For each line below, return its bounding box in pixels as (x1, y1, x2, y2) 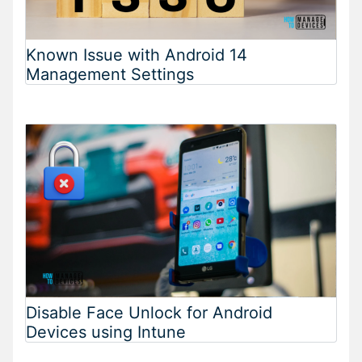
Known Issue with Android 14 (26, 44, 247, 65)
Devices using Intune (26, 322, 186, 342)
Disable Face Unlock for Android (26, 302, 272, 322)
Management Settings (26, 64, 194, 84)
